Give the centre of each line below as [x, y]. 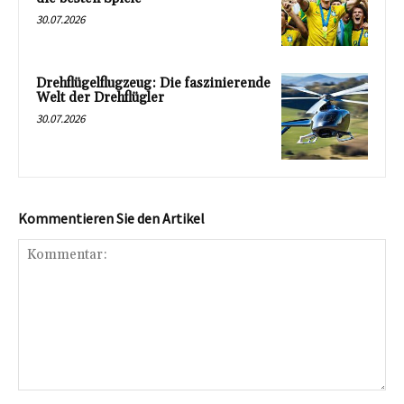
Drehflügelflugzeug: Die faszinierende [153, 84]
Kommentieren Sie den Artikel [111, 218]
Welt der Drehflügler [100, 98]
